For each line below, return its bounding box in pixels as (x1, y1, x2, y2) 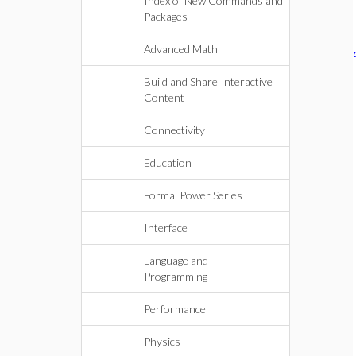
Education (144, 156, 192, 169)
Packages (144, 10, 188, 23)
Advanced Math (144, 42, 218, 56)
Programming (144, 269, 207, 283)
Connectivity (144, 123, 205, 137)
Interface (144, 221, 188, 234)
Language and (144, 253, 208, 267)
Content (144, 91, 184, 104)
